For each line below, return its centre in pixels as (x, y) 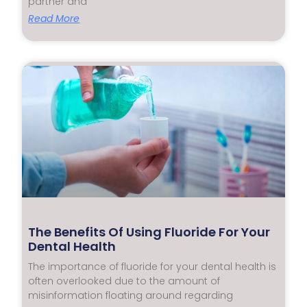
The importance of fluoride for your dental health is (152, 266)
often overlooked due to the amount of (124, 281)
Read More (54, 19)
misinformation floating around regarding (131, 295)
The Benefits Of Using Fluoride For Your (149, 232)
